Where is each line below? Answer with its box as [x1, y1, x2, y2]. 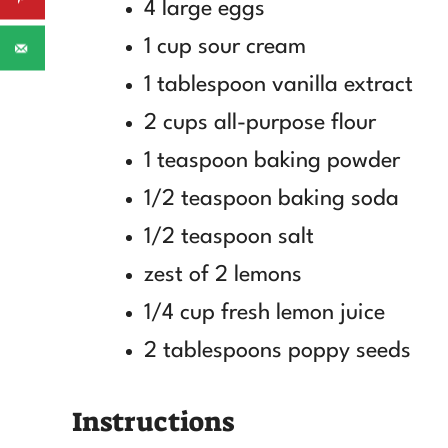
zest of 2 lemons [144, 263, 302, 286]
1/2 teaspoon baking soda [144, 187, 399, 210]
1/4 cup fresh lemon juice [144, 301, 385, 324]
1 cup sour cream [144, 35, 306, 58]
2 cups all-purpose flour [144, 111, 376, 134]
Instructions [72, 403, 234, 440]
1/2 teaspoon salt [144, 225, 314, 248]
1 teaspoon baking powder [144, 149, 400, 172]
